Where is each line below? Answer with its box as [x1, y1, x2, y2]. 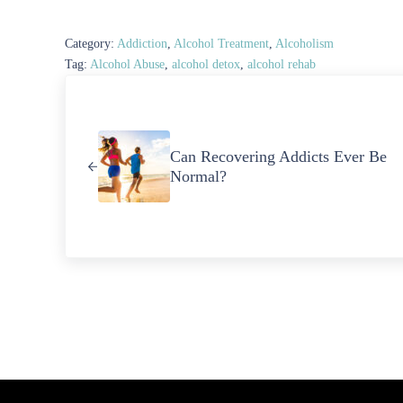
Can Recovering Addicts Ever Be [169, 148, 387, 166]
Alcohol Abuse [90, 57, 165, 72]
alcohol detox [172, 57, 240, 72]
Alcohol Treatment [174, 36, 269, 51]
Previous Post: [64, 77, 157, 96]
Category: [65, 36, 117, 51]
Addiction [117, 36, 167, 51]
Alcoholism [275, 36, 334, 51]
